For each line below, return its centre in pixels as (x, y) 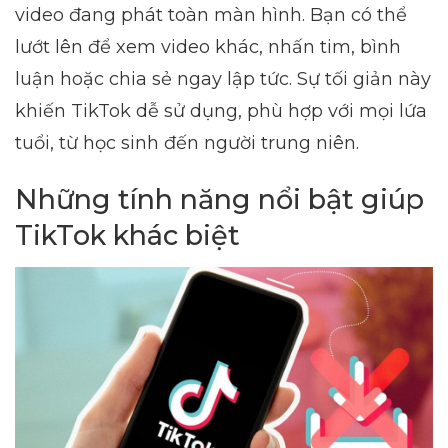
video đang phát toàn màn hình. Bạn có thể (211, 15)
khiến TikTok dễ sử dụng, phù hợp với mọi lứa (221, 111)
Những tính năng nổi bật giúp (219, 199)
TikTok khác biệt (127, 235)
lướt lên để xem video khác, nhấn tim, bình (208, 47)
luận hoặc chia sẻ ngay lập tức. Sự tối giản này (223, 79)
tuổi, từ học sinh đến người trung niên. (187, 143)
